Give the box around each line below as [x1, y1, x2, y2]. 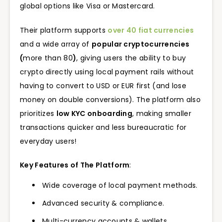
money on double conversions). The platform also [20, 94, 201, 105]
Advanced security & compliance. [42, 198, 165, 209]
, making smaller [132, 108, 191, 118]
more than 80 [23, 53, 73, 63]
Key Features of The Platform [20, 160, 130, 170]
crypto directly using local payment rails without [20, 66, 194, 77]
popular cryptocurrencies [92, 39, 190, 49]
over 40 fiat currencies [108, 25, 194, 35]
